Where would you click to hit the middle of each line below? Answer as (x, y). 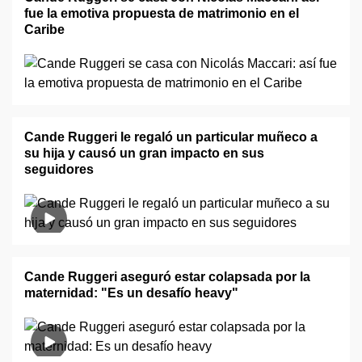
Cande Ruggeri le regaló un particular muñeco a (171, 137)
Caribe (44, 29)
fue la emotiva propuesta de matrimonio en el (162, 13)
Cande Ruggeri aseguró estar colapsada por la (167, 277)
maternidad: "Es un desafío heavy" (131, 293)
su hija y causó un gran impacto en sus (144, 153)
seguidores (59, 169)
